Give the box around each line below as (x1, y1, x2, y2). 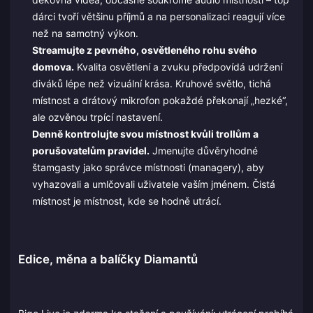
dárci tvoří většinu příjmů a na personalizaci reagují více (31, 10, 285, 23)
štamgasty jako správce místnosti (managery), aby (31, 161, 264, 174)
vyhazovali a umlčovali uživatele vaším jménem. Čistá (31, 178, 275, 191)
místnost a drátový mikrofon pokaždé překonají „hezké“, (31, 94, 288, 107)
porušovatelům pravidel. (31, 145, 150, 157)
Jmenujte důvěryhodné (149, 145, 258, 157)
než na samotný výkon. (31, 27, 138, 40)
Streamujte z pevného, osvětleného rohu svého (31, 44, 257, 57)
